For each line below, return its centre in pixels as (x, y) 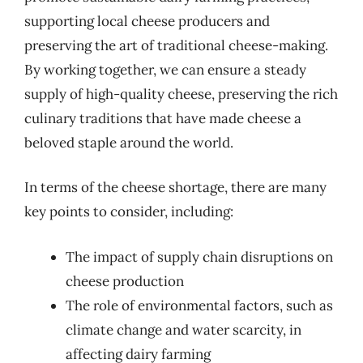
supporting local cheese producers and (147, 21)
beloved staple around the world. (129, 142)
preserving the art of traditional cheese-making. (176, 45)
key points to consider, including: (129, 211)
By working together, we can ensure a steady (165, 69)
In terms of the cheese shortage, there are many (175, 187)
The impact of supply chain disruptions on (199, 256)
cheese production (125, 281)
